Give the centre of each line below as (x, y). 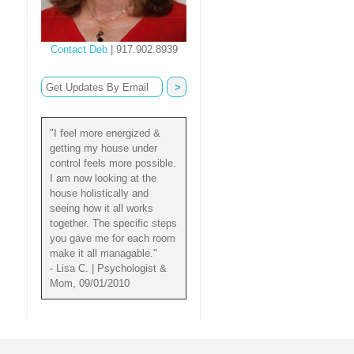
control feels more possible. (113, 163)
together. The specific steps (113, 223)
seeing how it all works (102, 208)
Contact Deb (79, 49)
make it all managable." (104, 253)
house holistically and (99, 193)
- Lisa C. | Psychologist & (108, 268)
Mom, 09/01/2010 (90, 283)
